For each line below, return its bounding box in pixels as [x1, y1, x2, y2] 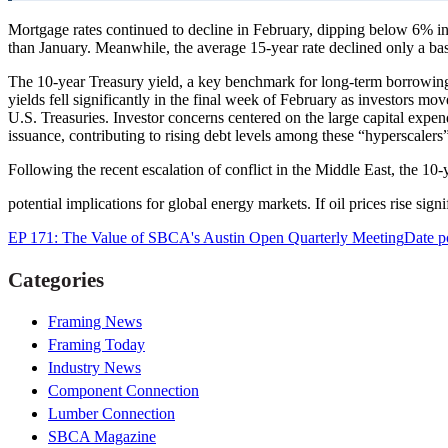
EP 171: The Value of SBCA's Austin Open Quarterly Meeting [8, 229, 404, 247]
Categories [8, 268, 104, 292]
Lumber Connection [48, 404, 175, 422]
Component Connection [48, 381, 199, 399]
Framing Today [48, 335, 145, 353]
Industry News [48, 358, 141, 376]
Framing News [48, 312, 142, 330]
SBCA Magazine [48, 427, 156, 445]
